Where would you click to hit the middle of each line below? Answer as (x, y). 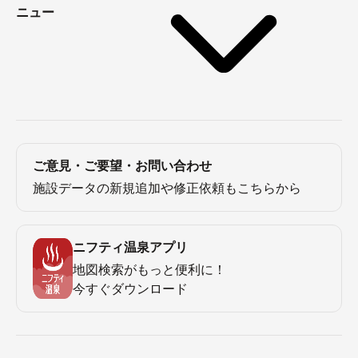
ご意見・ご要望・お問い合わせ (122, 166)
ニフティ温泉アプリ (130, 248)
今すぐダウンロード (130, 289)
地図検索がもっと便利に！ (149, 270)
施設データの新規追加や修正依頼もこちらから (167, 189)
